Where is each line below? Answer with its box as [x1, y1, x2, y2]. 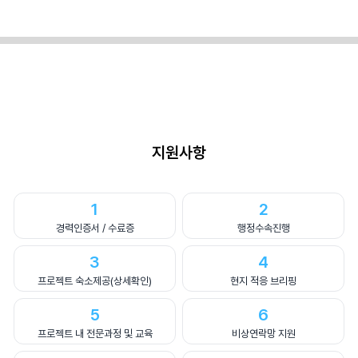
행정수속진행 [237, 222, 290, 235]
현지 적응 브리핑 [230, 275, 296, 288]
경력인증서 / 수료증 [55, 222, 134, 235]
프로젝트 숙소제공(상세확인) [38, 275, 152, 288]
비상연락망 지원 [231, 328, 296, 340]
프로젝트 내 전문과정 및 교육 [37, 328, 153, 340]
